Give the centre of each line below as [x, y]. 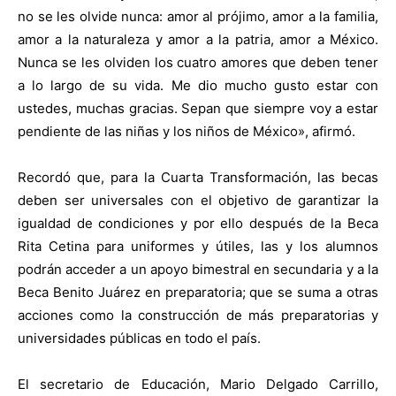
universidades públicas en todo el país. [139, 338]
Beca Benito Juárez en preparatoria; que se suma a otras [198, 292]
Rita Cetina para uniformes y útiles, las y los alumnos [198, 246]
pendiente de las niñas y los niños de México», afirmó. [187, 131]
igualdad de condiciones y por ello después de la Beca [198, 223]
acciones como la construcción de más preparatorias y [198, 315]
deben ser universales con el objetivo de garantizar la [198, 200]
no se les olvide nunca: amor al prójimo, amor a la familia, [198, 16]
